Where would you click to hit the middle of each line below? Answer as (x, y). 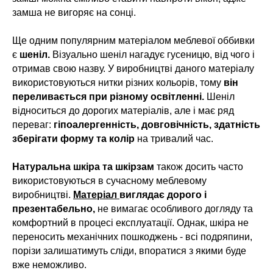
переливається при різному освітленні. (108, 97)
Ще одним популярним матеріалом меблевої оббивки (133, 41)
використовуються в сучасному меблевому (109, 181)
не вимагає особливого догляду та (174, 209)
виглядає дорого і (163, 195)
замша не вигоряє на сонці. (74, 13)
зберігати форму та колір (73, 139)
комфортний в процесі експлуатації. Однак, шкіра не (130, 223)
